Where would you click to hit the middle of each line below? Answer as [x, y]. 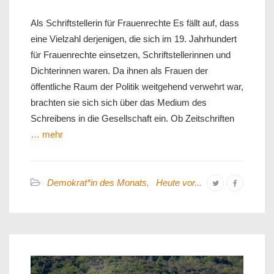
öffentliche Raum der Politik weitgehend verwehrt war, [137, 86]
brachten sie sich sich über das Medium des [119, 102]
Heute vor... [179, 182]
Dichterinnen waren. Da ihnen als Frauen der [119, 70]
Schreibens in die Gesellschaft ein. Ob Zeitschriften [132, 118]
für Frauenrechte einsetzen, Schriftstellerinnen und [131, 54]
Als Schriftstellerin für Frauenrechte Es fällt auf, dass [135, 23]
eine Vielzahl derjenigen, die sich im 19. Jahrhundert [134, 39]
